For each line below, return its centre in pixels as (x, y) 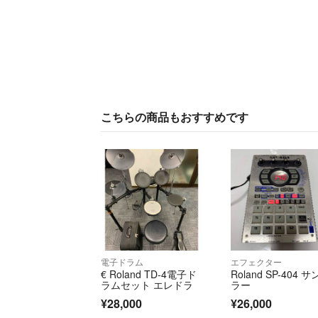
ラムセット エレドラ (147, 285)
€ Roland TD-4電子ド (149, 274)
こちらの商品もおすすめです (175, 117)
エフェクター (257, 262)
